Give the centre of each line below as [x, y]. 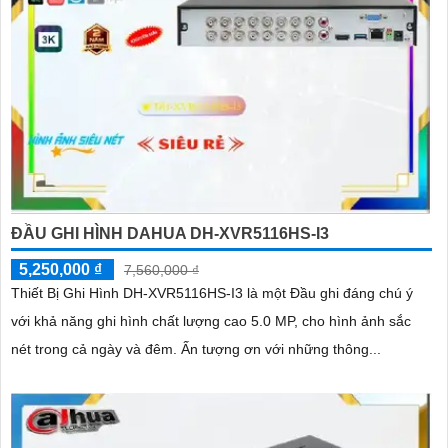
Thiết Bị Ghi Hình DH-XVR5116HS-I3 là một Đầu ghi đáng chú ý [212, 293]
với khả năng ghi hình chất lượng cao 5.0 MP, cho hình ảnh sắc [211, 321]
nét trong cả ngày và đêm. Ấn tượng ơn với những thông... [281, 349]
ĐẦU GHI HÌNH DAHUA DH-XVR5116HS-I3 [170, 234]
